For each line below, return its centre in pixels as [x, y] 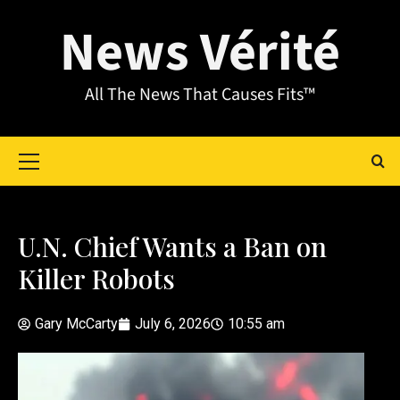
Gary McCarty [76, 324]
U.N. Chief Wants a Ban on [172, 246]
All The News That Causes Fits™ [200, 95]
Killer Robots [96, 279]
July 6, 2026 [173, 324]
